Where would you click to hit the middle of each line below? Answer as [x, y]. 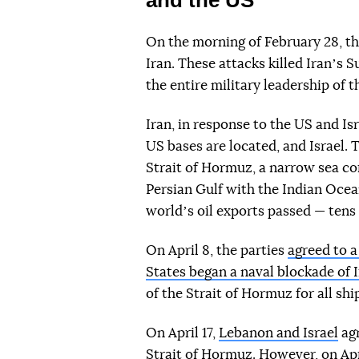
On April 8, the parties [217, 250]
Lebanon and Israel [278, 333]
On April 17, [182, 333]
